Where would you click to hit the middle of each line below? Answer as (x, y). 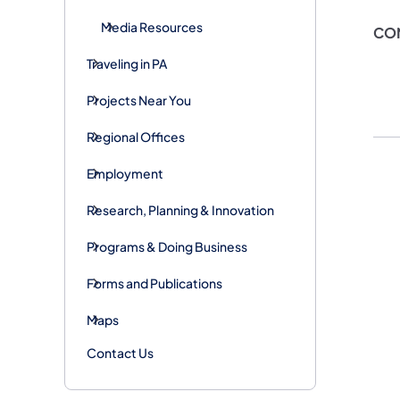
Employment (125, 173)
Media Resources (152, 26)
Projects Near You (139, 100)
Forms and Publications (154, 283)
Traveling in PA (127, 63)
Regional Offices (136, 136)
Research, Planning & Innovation (180, 209)
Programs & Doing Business (167, 246)
